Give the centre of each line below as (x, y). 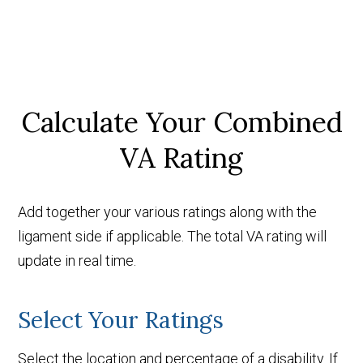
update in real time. (77, 260)
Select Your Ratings (121, 320)
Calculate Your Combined (181, 122)
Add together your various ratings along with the (168, 211)
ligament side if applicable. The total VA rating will (173, 236)
